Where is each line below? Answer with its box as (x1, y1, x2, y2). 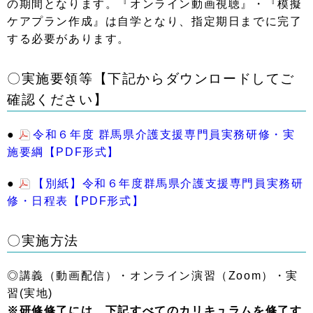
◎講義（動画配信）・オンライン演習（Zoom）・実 (7, 270, 298, 282)
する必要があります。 (7, 33, 130, 45)
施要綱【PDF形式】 (7, 146, 119, 158)
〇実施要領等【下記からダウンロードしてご (7, 71, 295, 86)
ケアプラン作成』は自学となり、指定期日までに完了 (7, 15, 303, 27)
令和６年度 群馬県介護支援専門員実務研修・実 (33, 129, 296, 140)
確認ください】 (7, 92, 122, 107)
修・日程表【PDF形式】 (7, 195, 145, 207)
